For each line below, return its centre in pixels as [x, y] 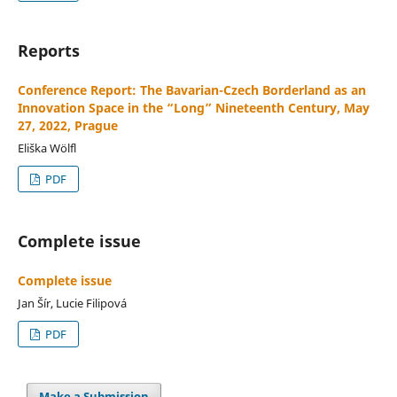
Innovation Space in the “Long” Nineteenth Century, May [193, 107]
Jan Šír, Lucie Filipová [72, 303]
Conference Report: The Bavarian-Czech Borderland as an [191, 90]
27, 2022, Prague [67, 125]
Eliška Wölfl [47, 148]
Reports [48, 50]
